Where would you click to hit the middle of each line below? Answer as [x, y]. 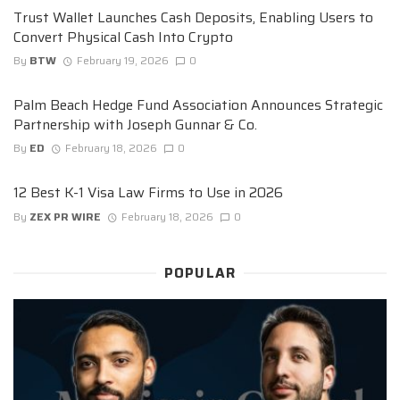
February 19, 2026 [122, 61]
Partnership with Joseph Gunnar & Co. [135, 125]
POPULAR [200, 273]
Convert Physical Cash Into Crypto [123, 37]
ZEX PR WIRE [65, 216]
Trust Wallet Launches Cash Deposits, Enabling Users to [193, 17]
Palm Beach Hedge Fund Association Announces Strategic [198, 105]
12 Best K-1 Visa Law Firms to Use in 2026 [148, 193]
